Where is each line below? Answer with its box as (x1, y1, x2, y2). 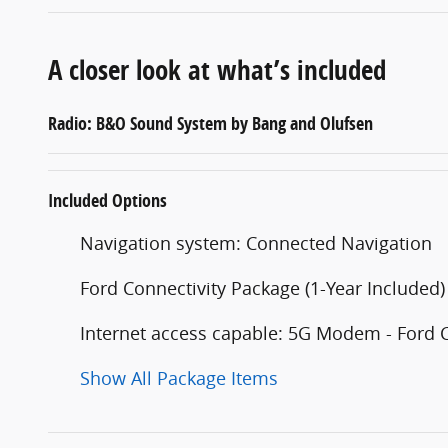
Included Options (48, 187, 167, 213)
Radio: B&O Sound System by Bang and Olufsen (48, 110, 373, 136)
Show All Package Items (80, 365, 278, 390)
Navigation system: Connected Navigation (80, 230, 432, 255)
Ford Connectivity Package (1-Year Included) (80, 275, 445, 300)
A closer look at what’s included (48, 50, 386, 88)
